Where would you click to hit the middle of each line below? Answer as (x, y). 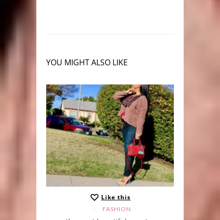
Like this (116, 197)
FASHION (117, 209)
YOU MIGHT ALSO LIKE (87, 63)
